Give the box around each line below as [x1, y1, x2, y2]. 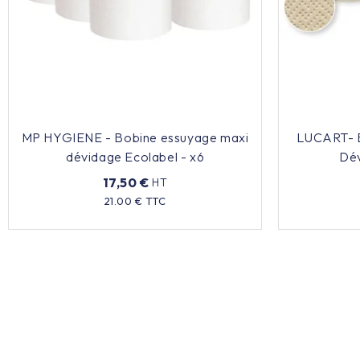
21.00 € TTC [104, 194, 166, 207]
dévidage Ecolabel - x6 [65, 148, 205, 165]
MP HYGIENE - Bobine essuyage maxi [21, 129, 249, 145]
